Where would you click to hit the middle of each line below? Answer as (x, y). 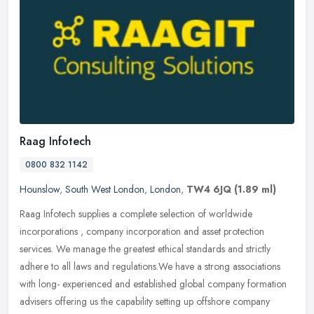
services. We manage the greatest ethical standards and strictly (145, 249)
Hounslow (40, 190)
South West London (105, 190)
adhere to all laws (55, 267)
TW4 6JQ (209, 190)
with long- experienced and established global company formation (153, 284)
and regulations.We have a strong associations (187, 267)
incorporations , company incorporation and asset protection (142, 232)
